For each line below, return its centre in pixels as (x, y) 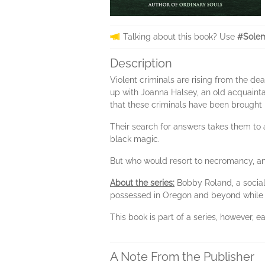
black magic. (135, 139)
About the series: (142, 183)
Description (141, 63)
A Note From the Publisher (182, 257)
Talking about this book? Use (180, 37)
